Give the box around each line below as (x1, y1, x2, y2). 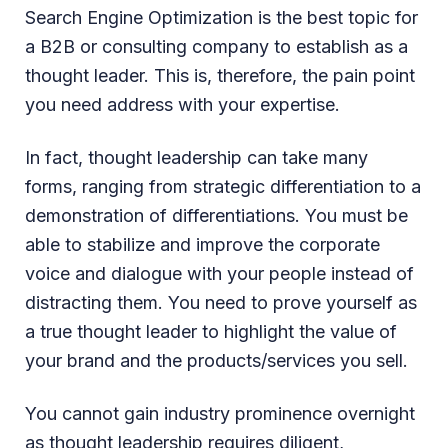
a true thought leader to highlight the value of (25, 320, 397, 342)
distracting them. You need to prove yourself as (25, 291, 417, 313)
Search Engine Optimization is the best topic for (25, 6, 418, 28)
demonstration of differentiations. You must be (25, 204, 408, 226)
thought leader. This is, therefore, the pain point (25, 64, 415, 86)
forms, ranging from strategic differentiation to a (25, 175, 421, 197)
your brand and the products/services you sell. (25, 349, 408, 371)
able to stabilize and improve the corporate (25, 233, 380, 255)
